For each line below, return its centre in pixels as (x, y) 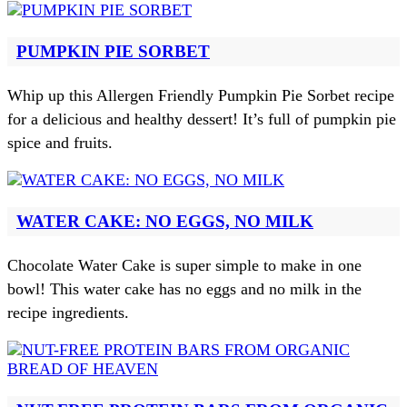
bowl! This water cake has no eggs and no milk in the (184, 288)
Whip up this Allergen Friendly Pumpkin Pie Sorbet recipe (201, 95)
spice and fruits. (60, 142)
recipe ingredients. (68, 312)
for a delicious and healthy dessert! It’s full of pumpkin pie (202, 119)
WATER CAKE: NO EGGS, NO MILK (165, 221)
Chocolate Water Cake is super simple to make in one (184, 265)
